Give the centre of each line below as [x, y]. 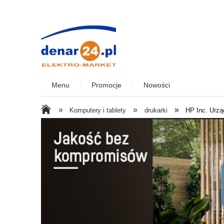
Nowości [157, 85]
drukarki [156, 110]
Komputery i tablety [98, 110]
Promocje [107, 85]
